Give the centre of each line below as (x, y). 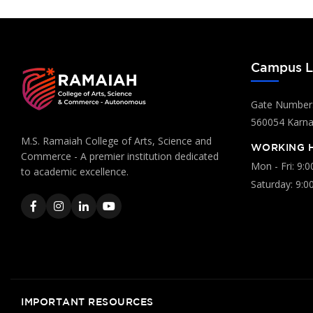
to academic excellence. (75, 172)
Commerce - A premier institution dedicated (120, 156)
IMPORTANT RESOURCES (87, 302)
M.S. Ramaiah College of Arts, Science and (116, 141)
